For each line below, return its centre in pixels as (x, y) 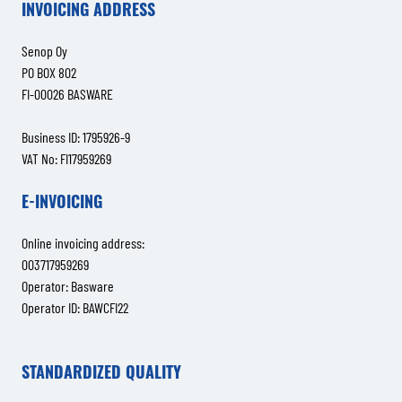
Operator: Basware (68, 285)
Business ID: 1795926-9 (76, 136)
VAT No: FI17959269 (66, 158)
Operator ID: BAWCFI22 (75, 307)
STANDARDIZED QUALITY (101, 371)
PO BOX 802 (49, 72)
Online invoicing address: (83, 242)
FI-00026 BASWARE (67, 93)
